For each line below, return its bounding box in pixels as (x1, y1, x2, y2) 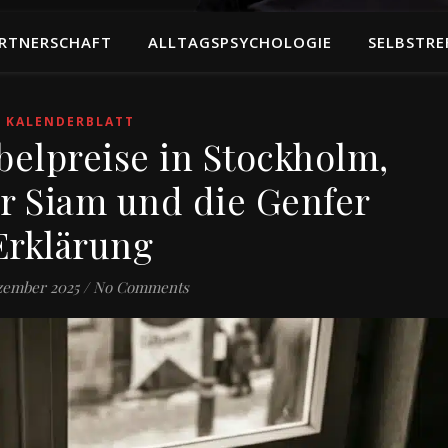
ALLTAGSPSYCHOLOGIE (148, 32, 332, 52)
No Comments (92, 277, 189, 297)
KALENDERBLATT (6, 113, 135, 130)
